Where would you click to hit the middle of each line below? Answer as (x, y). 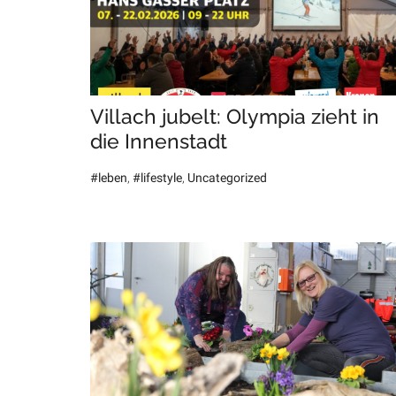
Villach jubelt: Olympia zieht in (235, 117)
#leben (109, 178)
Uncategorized (227, 178)
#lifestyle (157, 178)
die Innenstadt (159, 141)
